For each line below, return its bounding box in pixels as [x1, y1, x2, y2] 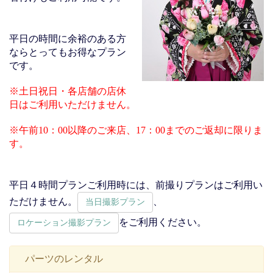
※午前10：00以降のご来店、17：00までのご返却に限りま [9, 124, 263, 135]
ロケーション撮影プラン [17, 218, 111, 227]
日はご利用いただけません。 [9, 99, 136, 110]
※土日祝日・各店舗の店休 [9, 85, 126, 96]
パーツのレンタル [25, 253, 103, 264]
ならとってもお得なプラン [9, 46, 126, 57]
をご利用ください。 [119, 216, 207, 227]
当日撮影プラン [85, 197, 145, 207]
